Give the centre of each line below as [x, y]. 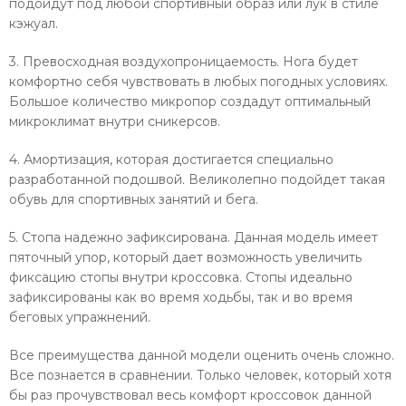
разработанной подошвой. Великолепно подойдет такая [197, 179]
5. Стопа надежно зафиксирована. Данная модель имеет [193, 237]
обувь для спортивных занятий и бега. [134, 199]
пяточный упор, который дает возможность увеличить [185, 257]
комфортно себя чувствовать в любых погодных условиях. [198, 81]
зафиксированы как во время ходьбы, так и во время [181, 297]
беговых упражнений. [80, 317]
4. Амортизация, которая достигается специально [171, 159]
